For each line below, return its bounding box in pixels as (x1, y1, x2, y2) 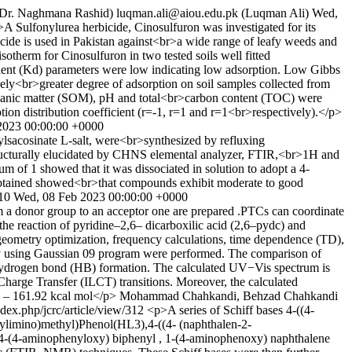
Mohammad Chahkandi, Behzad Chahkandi (119, 289, 338, 302)
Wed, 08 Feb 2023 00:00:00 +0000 (13, 190, 188, 203)
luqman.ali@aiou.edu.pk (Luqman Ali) (116, 6, 309, 20)
